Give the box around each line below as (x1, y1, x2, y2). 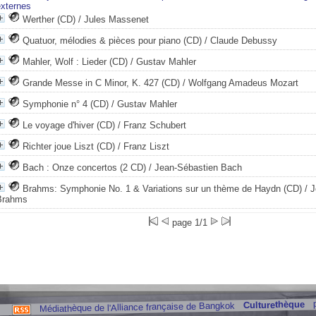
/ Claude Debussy (202, 35, 277, 46)
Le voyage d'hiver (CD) (23, 120, 115, 130)
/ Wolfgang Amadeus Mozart (180, 78, 298, 88)
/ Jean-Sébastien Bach (146, 162, 242, 173)
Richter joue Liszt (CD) (23, 141, 115, 152)
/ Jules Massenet (75, 14, 149, 25)
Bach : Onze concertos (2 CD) (23, 162, 146, 173)
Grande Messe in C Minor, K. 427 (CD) (23, 78, 180, 88)
